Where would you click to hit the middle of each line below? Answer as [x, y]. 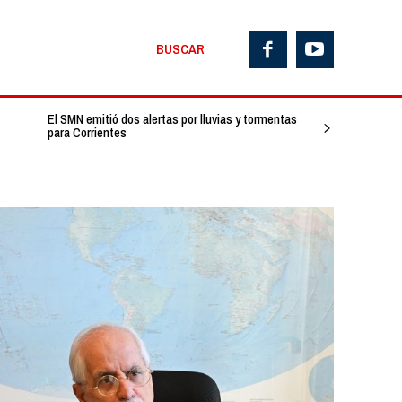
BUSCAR [180, 48]
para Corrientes [87, 133]
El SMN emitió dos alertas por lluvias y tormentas [172, 119]
